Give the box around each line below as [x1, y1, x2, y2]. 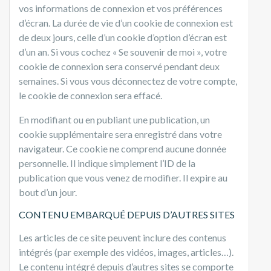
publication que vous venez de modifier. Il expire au [19, 171, 227, 183]
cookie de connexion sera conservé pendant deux [19, 60, 220, 72]
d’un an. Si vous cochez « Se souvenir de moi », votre [19, 45, 227, 57]
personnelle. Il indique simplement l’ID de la [19, 157, 195, 169]
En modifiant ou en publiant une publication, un [19, 113, 210, 125]
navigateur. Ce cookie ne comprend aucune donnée [19, 142, 226, 154]
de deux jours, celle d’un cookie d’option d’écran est [19, 31, 227, 43]
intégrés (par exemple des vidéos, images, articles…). [19, 246, 233, 258]
